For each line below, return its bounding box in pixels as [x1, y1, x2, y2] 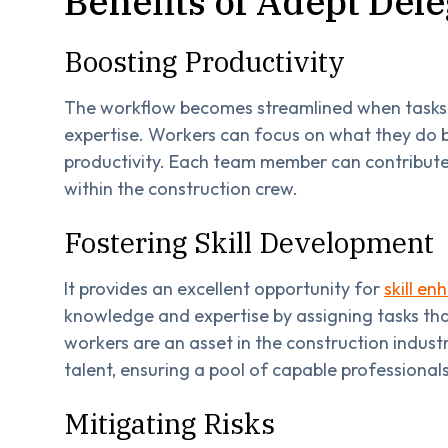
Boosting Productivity [64, 42, 345, 80]
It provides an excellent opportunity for [64, 276, 384, 300]
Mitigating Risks [64, 404, 275, 442]
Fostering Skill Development [64, 223, 434, 261]
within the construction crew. [64, 176, 298, 200]
